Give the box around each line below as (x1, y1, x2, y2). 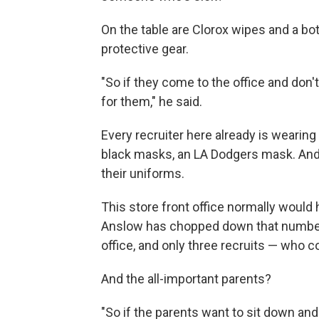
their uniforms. (101, 165, 184, 181)
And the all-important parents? (101, 271, 271, 286)
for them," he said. (101, 93, 202, 109)
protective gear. (101, 41, 189, 56)
